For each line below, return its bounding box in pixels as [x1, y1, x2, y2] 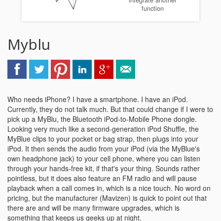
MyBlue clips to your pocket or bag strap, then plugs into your [7, 134, 198, 144]
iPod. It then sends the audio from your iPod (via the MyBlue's [7, 144, 200, 153]
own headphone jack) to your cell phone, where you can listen [7, 153, 200, 163]
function [142, 4, 164, 13]
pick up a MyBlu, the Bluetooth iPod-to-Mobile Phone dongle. [7, 114, 197, 124]
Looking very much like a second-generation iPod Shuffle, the [7, 124, 199, 134]
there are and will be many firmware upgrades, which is [7, 203, 180, 213]
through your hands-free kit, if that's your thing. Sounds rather [7, 163, 200, 173]
